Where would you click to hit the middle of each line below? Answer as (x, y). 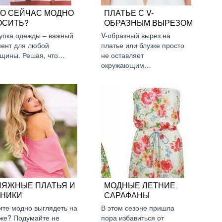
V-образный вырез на (136, 35)
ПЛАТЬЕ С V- (129, 13)
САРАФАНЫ (127, 195)
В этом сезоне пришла (138, 208)
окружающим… (126, 65)
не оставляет (122, 55)
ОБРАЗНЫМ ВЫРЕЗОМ (148, 23)
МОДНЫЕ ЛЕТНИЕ (140, 185)
